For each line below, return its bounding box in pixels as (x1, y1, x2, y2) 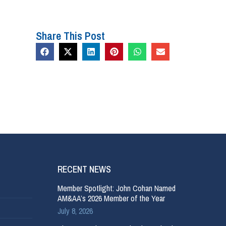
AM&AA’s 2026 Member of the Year (57, 193, 165, 204)
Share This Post (36, 28, 105, 43)
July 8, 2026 (57, 205, 93, 216)
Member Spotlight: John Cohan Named (57, 183, 176, 194)
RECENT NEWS (57, 163, 111, 176)
